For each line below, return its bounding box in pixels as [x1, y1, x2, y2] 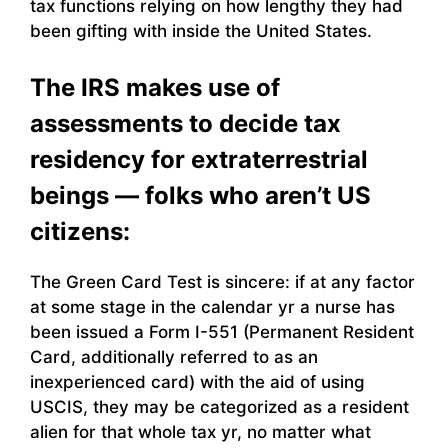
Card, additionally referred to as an [30, 346, 318, 367]
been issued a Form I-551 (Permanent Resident [30, 321, 414, 342]
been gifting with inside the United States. [30, 21, 372, 42]
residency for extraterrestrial [30, 144, 368, 174]
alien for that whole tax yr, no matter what [30, 421, 371, 442]
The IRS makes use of [30, 72, 280, 102]
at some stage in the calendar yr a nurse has [30, 296, 395, 317]
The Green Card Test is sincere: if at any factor [30, 271, 415, 292]
